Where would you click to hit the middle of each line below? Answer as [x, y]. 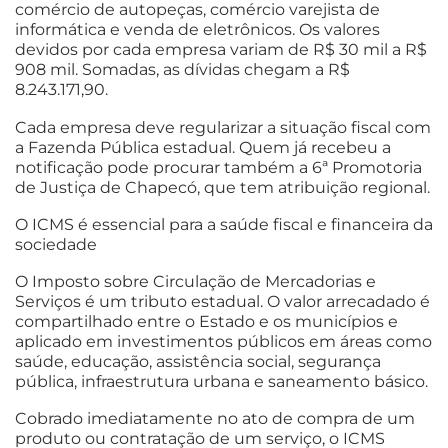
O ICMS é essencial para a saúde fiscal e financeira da [224, 224]
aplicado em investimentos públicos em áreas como [223, 342]
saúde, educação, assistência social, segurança [198, 362]
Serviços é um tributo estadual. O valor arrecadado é [222, 302]
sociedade [56, 244]
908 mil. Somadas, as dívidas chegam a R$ [182, 70]
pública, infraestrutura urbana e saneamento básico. [221, 382]
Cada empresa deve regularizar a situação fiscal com [223, 127]
